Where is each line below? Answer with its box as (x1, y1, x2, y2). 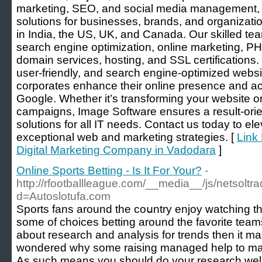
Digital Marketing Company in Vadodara (16, 144, 216, 156)
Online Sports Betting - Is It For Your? (16, 164, 202, 177)
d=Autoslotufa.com (16, 190, 111, 202)
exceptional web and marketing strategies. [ (16, 131, 237, 143)
